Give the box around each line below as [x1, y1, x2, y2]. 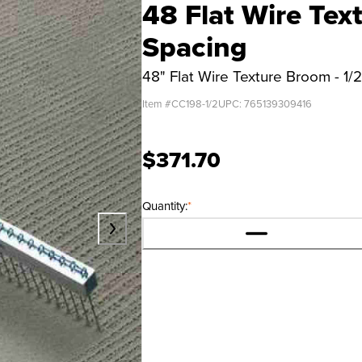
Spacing [142, 26, 247, 68]
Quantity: [142, 197, 187, 215]
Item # [142, 96, 171, 112]
